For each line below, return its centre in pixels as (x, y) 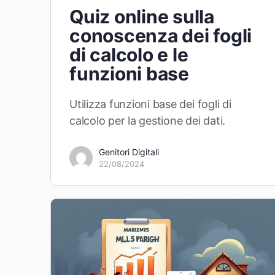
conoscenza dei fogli (161, 35)
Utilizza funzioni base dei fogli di (150, 104)
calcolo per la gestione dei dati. (148, 120)
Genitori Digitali (129, 152)
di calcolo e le (129, 54)
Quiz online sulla (142, 16)
